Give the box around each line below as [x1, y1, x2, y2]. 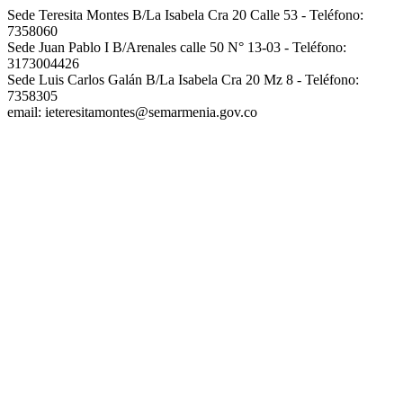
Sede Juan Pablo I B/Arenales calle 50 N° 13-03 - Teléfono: [7, 40, 346, 56]
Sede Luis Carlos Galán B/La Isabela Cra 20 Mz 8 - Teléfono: [7, 72, 359, 88]
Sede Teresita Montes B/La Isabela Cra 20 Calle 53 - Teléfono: [7, 7, 363, 23]
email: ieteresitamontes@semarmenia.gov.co [7, 104, 257, 121]
